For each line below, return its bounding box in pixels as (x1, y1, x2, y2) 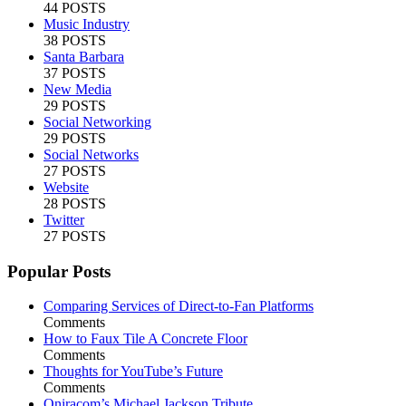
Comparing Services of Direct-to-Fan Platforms (43, 298, 314, 314)
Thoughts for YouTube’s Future (43, 363, 223, 380)
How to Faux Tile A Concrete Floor (43, 331, 247, 347)
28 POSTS (43, 195, 106, 211)
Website (43, 179, 89, 195)
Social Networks (43, 146, 139, 162)
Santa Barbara (43, 48, 124, 64)
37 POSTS (43, 64, 106, 81)
